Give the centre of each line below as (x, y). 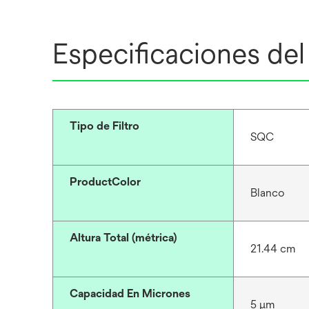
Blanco (267, 193)
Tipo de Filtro (104, 126)
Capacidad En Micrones (130, 293)
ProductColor (105, 182)
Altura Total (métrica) (123, 238)
